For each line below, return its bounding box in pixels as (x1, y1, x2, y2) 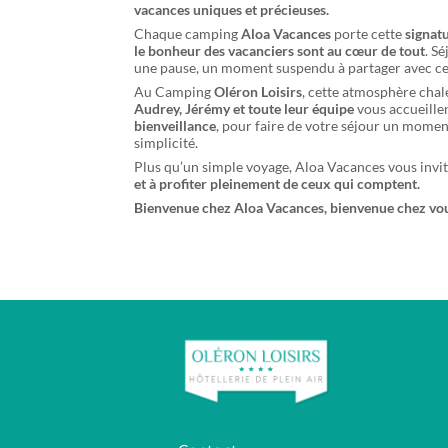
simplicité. (134, 134, 199, 152)
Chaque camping (134, 25, 242, 43)
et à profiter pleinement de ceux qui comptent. (134, 175, 421, 193)
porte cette (334, 25, 406, 43)
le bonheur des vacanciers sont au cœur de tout (134, 42, 426, 60)
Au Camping (134, 83, 215, 101)
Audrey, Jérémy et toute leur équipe (134, 100, 355, 118)
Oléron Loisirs (214, 83, 303, 101)
